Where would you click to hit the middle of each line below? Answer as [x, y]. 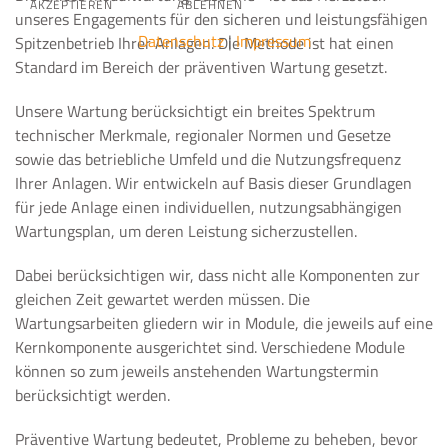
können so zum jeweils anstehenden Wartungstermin [197, 371]
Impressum [273, 41]
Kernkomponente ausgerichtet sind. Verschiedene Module [210, 347]
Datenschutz [180, 41]
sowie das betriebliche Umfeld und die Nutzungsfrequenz [208, 159]
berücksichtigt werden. [92, 395]
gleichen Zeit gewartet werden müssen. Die [162, 299]
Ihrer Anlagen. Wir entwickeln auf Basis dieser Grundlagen [213, 183]
